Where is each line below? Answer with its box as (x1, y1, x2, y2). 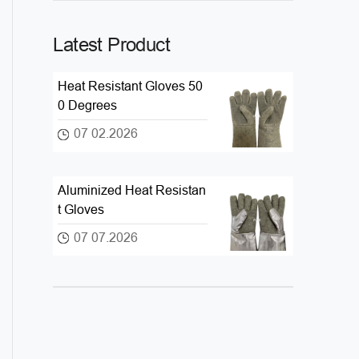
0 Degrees (58, 99, 118, 112)
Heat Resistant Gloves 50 (58, 79, 204, 93)
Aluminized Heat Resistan (58, 183, 207, 197)
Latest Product (53, 34, 171, 55)
